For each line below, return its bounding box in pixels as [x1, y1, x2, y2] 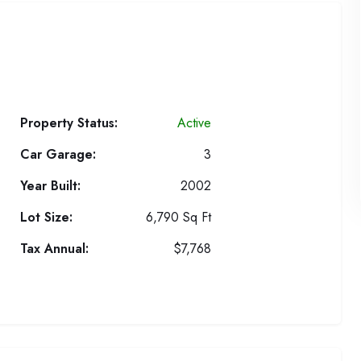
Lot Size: [19, 208, 73, 226]
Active [177, 114, 212, 132]
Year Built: [19, 176, 81, 195]
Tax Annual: [19, 239, 89, 258]
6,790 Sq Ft [146, 208, 212, 226]
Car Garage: [19, 145, 96, 164]
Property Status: [19, 114, 118, 132]
